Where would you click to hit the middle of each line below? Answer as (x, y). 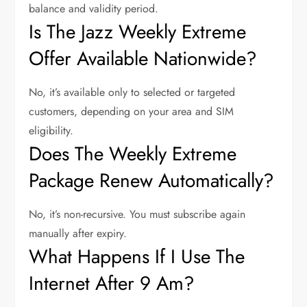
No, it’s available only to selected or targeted (132, 92)
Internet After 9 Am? (112, 283)
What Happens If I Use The (137, 257)
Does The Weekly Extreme (133, 154)
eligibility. (51, 131)
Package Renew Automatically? (152, 181)
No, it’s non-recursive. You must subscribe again (137, 214)
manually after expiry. (78, 233)
